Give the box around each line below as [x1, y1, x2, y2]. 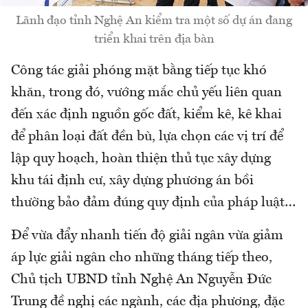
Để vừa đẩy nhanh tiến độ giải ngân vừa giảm [11, 228, 283, 243]
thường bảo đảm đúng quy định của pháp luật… [11, 195, 296, 210]
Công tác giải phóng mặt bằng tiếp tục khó [11, 63, 267, 78]
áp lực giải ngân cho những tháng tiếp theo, [11, 250, 272, 265]
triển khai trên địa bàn [93, 32, 214, 45]
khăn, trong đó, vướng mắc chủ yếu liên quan [11, 85, 282, 100]
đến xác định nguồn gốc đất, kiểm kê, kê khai [11, 107, 282, 122]
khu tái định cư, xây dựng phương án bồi [11, 173, 254, 188]
